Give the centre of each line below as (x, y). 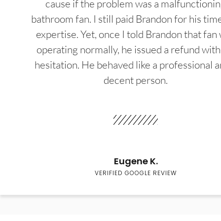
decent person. (136, 80)
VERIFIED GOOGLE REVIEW (136, 173)
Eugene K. (136, 161)
